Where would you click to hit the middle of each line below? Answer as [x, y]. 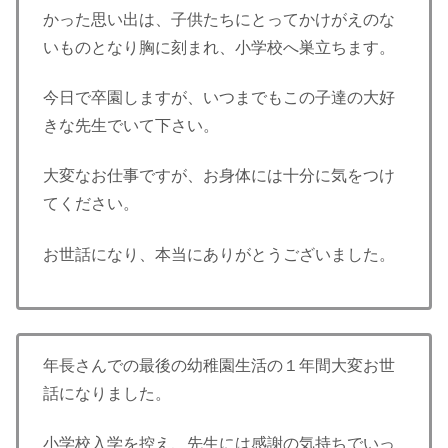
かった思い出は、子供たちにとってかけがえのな [219, 19]
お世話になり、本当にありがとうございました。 [219, 254]
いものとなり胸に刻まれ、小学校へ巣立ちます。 [219, 47]
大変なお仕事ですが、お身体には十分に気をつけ [219, 176]
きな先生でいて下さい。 [131, 126]
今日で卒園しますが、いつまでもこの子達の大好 [219, 98]
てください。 [91, 204]
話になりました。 [107, 393]
